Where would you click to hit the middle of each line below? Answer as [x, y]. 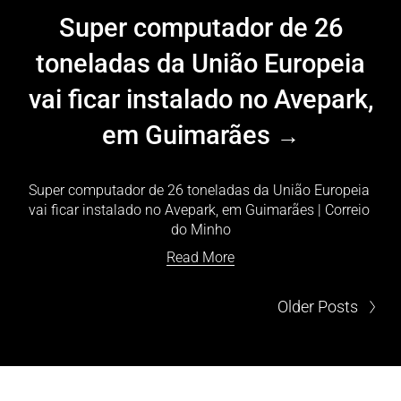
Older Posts [318, 307]
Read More [200, 258]
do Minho [200, 230]
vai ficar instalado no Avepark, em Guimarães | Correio [199, 210]
